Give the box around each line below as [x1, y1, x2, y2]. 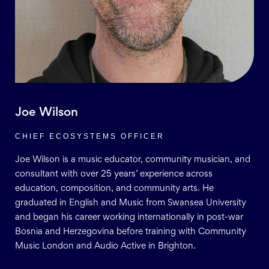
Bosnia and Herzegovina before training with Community [15, 228, 246, 236]
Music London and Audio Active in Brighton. [15, 242, 196, 250]
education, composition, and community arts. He [15, 184, 214, 193]
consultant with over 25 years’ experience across [15, 170, 213, 178]
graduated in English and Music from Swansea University [15, 199, 246, 207]
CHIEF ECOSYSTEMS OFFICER [15, 131, 165, 141]
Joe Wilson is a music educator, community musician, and [15, 156, 250, 164]
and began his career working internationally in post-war [15, 213, 243, 222]
